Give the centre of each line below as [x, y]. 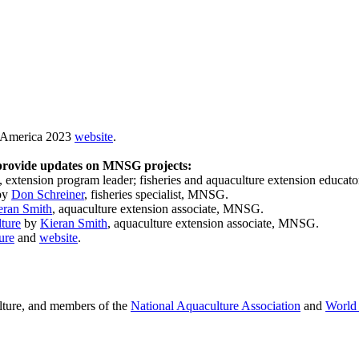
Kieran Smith [74, 223]
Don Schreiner [48, 194]
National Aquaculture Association [216, 305]
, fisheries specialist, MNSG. [156, 194]
